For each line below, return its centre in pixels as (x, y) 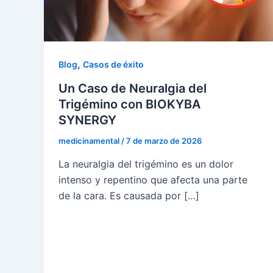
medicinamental (90, 141)
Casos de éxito (113, 65)
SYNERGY (87, 120)
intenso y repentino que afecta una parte (153, 179)
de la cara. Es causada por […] (129, 195)
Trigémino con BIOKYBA (129, 105)
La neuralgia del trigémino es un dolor (146, 164)
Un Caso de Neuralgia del (133, 89)
